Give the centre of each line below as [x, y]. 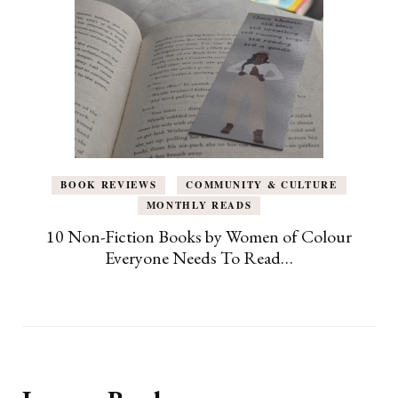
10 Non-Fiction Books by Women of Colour [199, 237]
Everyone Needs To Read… [199, 258]
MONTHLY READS [199, 206]
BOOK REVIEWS [109, 185]
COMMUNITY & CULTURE [262, 185]
